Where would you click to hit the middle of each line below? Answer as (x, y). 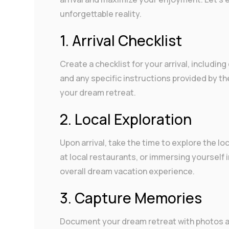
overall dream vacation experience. (128, 171)
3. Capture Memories (131, 198)
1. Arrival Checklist (121, 41)
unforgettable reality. (101, 14)
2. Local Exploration (126, 119)
